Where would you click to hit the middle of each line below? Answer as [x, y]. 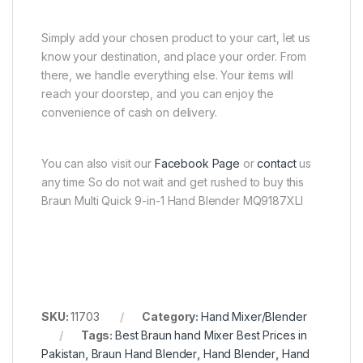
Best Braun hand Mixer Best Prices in [211, 335]
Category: [171, 316]
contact [277, 163]
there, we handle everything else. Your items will [168, 75]
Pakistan [63, 353]
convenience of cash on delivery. [129, 112]
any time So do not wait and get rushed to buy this [173, 181]
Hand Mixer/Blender [254, 316]
